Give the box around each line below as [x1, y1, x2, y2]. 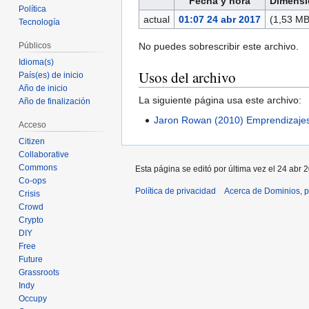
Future [19, 254, 43, 264]
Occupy [19, 293, 48, 303]
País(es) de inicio [19, 70, 84, 81]
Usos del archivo [139, 68, 236, 88]
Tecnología [19, 17, 61, 28]
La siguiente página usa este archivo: [139, 94, 301, 106]
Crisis [19, 188, 41, 199]
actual [143, 14, 170, 26]
